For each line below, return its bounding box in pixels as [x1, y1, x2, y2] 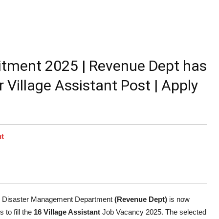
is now [167, 195, 190, 203]
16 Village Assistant [34, 207, 100, 216]
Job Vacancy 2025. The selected [100, 207, 206, 216]
